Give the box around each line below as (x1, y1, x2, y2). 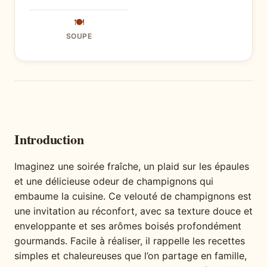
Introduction (14, 129, 84, 150)
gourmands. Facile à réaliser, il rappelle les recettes (14, 235, 245, 247)
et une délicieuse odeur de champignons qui (14, 175, 213, 188)
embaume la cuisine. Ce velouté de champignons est (14, 190, 252, 203)
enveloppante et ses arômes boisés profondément (14, 220, 241, 232)
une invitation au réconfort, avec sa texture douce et (14, 205, 253, 218)
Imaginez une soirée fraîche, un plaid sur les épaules (14, 160, 249, 173)
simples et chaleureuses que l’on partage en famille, (14, 250, 247, 262)
